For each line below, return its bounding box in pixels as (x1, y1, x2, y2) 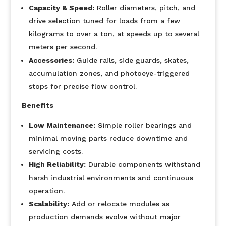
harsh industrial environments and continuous (28, 174, 193, 182)
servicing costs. (28, 147, 83, 155)
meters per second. (28, 43, 97, 51)
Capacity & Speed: (28, 4, 94, 12)
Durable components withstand (85, 160, 200, 168)
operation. (28, 187, 65, 195)
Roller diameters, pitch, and (94, 4, 195, 12)
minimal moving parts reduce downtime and (28, 134, 188, 142)
